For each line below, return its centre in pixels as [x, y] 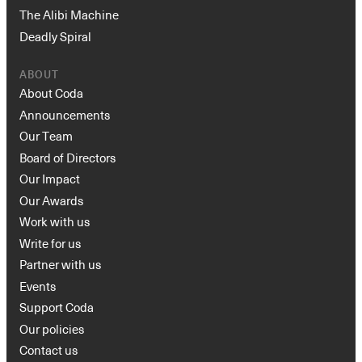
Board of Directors [67, 157]
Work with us [55, 222]
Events [38, 286]
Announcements [65, 114]
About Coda [51, 93]
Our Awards [51, 200]
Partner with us [60, 265]
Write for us [50, 243]
